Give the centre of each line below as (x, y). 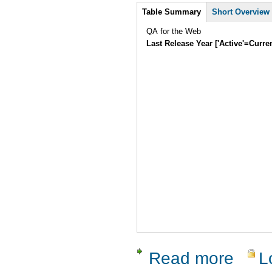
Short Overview (241, 12)
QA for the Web (174, 31)
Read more (191, 258)
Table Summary (172, 12)
